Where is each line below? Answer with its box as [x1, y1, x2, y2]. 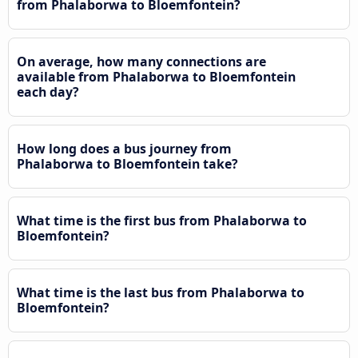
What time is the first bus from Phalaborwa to [17, 212, 307, 230]
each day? [17, 83, 79, 101]
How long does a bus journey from [17, 140, 232, 158]
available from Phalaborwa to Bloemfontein [17, 68, 296, 86]
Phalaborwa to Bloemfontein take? [17, 155, 238, 173]
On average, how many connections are [17, 53, 266, 71]
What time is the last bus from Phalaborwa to [17, 284, 304, 302]
